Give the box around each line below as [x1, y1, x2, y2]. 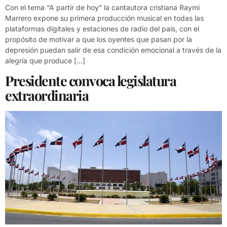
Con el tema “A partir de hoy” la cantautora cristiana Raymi [5, 3, 200, 12]
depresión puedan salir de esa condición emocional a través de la [5, 46, 221, 55]
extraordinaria [5, 86, 88, 104]
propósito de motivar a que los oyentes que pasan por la [5, 35, 192, 44]
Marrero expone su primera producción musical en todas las [5, 14, 204, 23]
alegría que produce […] [5, 56, 85, 65]
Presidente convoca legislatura [5, 71, 176, 90]
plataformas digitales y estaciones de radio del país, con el [5, 24, 199, 33]
